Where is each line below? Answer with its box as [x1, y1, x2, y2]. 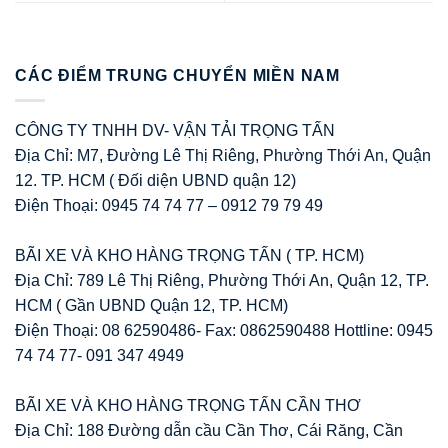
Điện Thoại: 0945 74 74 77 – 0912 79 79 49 [15, 196, 323, 214]
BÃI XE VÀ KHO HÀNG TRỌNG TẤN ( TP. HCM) [15, 246, 364, 264]
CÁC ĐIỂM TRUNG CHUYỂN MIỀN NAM [15, 67, 340, 85]
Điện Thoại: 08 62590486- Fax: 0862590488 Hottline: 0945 [15, 321, 433, 339]
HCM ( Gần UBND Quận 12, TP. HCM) [15, 296, 288, 314]
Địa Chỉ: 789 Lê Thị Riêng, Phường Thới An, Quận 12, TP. [15, 271, 429, 289]
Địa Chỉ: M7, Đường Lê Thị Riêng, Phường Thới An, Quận [15, 146, 431, 164]
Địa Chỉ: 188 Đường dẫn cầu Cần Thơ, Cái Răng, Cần [15, 421, 403, 439]
